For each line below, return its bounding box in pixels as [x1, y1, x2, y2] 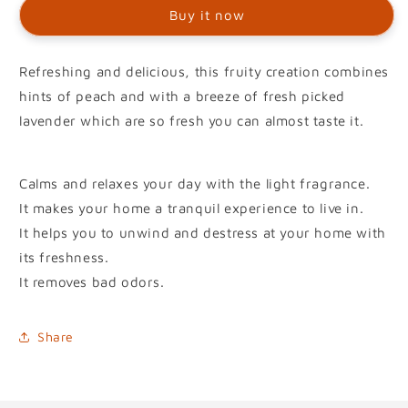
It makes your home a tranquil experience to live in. [19, 199, 364, 216]
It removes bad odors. [19, 273, 165, 290]
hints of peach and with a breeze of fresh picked [19, 87, 345, 104]
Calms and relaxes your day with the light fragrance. [19, 175, 371, 191]
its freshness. [19, 249, 109, 265]
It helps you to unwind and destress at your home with [19, 224, 386, 240]
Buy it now [168, 6, 245, 23]
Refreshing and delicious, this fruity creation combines [19, 63, 390, 79]
